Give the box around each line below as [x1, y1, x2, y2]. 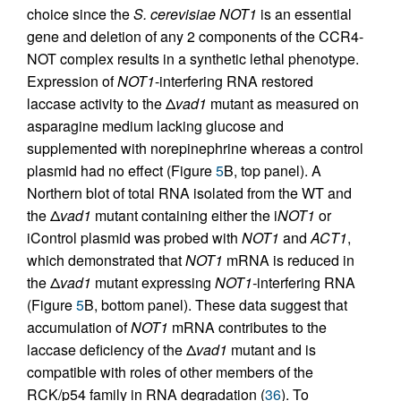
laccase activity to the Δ [27, 93, 175, 114]
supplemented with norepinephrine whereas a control [27, 138, 363, 158]
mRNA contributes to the [168, 317, 327, 337]
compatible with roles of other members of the [27, 362, 313, 382]
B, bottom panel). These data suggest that [84, 294, 347, 315]
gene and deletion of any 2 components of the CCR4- [27, 26, 363, 47]
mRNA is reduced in [223, 250, 354, 270]
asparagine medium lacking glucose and [27, 115, 284, 136]
